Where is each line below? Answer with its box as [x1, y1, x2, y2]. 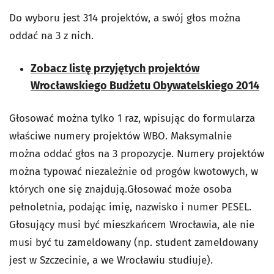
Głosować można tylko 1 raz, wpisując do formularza [9, 111, 255, 125]
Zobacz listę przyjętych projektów [31, 61, 199, 75]
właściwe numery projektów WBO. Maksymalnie [9, 129, 232, 143]
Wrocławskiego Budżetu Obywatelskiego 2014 [31, 78, 259, 92]
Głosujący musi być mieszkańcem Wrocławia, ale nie [9, 218, 254, 231]
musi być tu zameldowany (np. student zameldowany [9, 235, 258, 249]
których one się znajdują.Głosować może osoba [9, 182, 232, 196]
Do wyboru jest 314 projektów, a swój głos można [9, 11, 240, 24]
